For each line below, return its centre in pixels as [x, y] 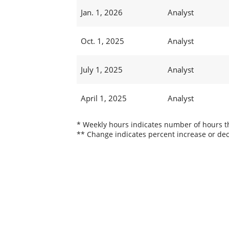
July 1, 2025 [101, 70]
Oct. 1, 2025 [102, 41]
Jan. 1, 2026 [101, 13]
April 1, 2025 [104, 98]
